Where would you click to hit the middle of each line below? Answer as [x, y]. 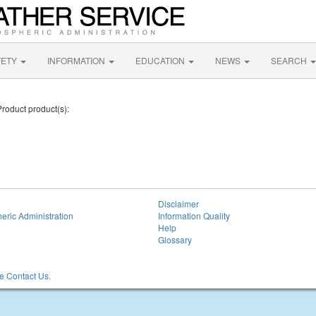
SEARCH [290, 60]
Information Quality [194, 215]
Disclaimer [178, 203]
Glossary [175, 239]
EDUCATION [161, 60]
